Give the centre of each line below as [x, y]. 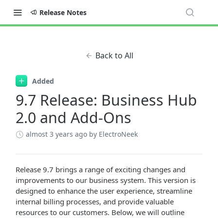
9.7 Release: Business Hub [106, 100]
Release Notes [63, 12]
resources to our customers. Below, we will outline [100, 212]
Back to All [114, 55]
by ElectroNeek [113, 134]
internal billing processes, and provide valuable [95, 201]
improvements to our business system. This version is [106, 180]
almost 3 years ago [56, 134]
